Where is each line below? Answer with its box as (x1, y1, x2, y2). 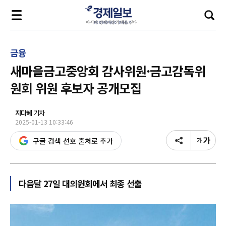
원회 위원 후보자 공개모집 (10, 79, 141, 97)
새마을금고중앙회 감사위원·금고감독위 (10, 62, 205, 80)
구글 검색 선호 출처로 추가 (33, 136, 113, 146)
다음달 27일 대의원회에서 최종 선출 (19, 177, 142, 190)
